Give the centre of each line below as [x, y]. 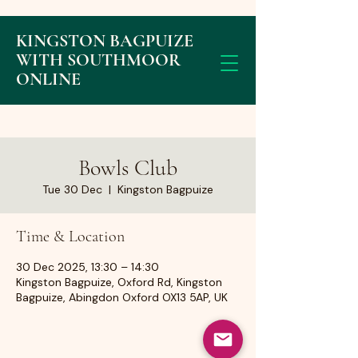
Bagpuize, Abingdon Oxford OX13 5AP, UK [122, 297]
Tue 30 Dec [72, 189]
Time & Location [70, 237]
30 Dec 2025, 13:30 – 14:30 [88, 267]
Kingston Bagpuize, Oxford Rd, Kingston [119, 282]
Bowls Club [128, 168]
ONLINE [48, 79]
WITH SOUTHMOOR [98, 60]
